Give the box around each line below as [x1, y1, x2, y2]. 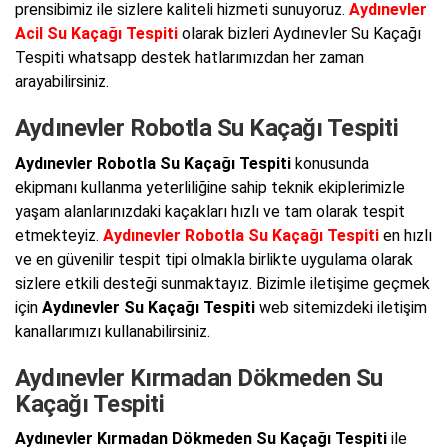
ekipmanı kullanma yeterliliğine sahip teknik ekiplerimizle [15, 177, 405, 197]
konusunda [291, 153, 369, 173]
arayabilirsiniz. [15, 72, 109, 92]
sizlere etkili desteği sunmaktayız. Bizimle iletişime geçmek [15, 273, 430, 293]
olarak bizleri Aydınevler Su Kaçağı [178, 24, 421, 44]
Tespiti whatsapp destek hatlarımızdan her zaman [15, 48, 364, 68]
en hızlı [379, 225, 432, 245]
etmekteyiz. [15, 225, 103, 245]
